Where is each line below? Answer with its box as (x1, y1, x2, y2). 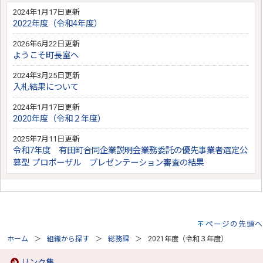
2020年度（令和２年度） (13, 114, 106, 124)
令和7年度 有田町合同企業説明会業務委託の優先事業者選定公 (13, 146, 248, 156)
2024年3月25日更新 (13, 71, 80, 80)
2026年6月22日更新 (13, 39, 80, 49)
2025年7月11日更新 (13, 134, 80, 144)
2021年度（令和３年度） (148, 235, 228, 244)
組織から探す (47, 235, 90, 244)
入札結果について (13, 82, 79, 93)
